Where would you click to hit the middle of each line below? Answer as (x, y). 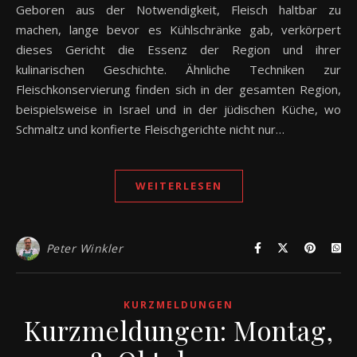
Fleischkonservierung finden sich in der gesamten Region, (178, 89)
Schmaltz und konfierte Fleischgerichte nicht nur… (150, 129)
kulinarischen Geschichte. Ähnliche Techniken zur (178, 69)
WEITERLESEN (178, 185)
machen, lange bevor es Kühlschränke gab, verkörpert (178, 29)
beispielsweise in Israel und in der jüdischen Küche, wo (178, 109)
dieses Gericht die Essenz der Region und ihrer (178, 49)
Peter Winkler (84, 248)
